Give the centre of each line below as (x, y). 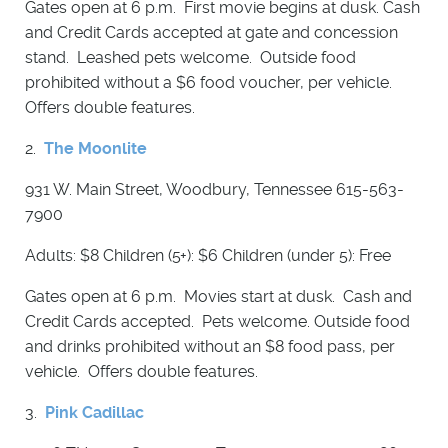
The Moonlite (95, 149)
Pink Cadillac (94, 413)
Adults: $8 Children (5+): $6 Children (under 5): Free (208, 256)
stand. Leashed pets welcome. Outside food (190, 58)
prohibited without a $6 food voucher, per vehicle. (210, 83)
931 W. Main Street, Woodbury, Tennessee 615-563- (214, 190)
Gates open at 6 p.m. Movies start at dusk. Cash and (218, 297)
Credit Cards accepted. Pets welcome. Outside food (217, 322)
